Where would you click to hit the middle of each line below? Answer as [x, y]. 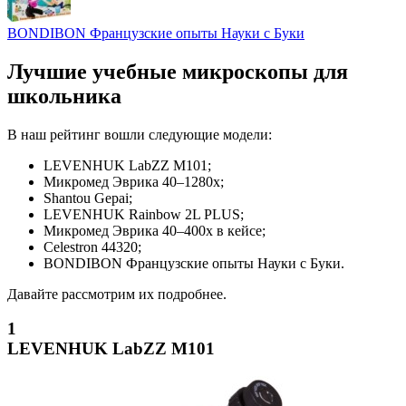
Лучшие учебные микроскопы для [178, 71]
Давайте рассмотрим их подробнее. [117, 294]
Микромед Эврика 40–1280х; [134, 181]
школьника [64, 96]
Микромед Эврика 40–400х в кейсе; [155, 230]
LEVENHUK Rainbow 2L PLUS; [144, 214]
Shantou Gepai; [88, 198]
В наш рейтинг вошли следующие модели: [140, 134]
